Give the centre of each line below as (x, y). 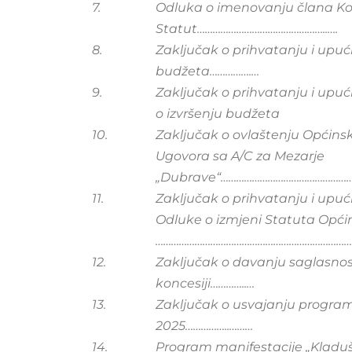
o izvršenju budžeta (218, 114)
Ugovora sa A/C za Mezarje (240, 156)
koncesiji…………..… (205, 283)
